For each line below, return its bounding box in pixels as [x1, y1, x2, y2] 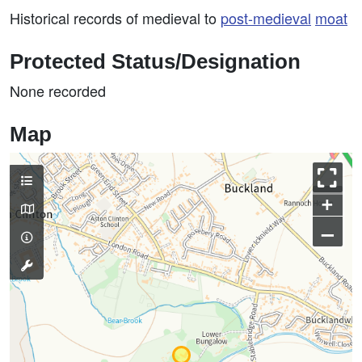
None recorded [10, 80, 106, 101]
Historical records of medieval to [10, 7, 221, 28]
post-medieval [221, 7, 311, 28]
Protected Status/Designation [10, 50, 301, 73]
